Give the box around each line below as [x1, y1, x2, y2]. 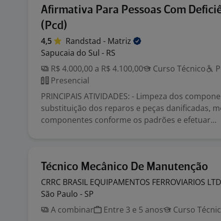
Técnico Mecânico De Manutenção [41, 161, 208, 173]
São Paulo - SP [41, 188, 94, 199]
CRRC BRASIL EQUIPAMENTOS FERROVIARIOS [41, 177, 207, 187]
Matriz [108, 36, 133, 46]
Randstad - [66, 36, 108, 46]
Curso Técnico [151, 63, 206, 74]
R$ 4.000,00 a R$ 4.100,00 [49, 63, 143, 74]
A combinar [49, 204, 94, 215]
